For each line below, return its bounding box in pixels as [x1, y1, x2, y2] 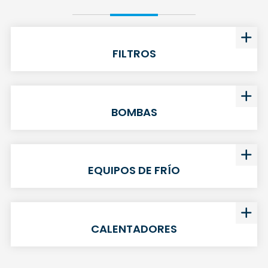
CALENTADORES [91, 221, 177, 237]
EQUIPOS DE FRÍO [88, 163, 180, 178]
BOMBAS [111, 104, 157, 120]
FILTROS [112, 45, 156, 61]
